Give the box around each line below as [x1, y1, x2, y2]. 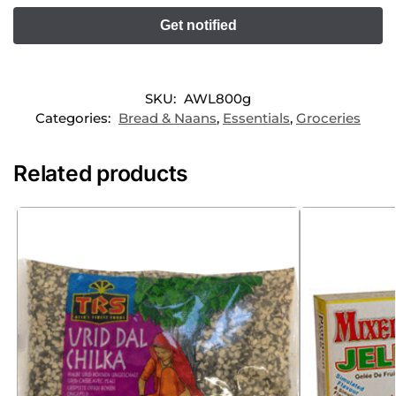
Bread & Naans [118, 110, 217, 127]
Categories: [35, 110, 114, 127]
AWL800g [184, 90, 251, 108]
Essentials [223, 110, 290, 127]
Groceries [296, 110, 361, 127]
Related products [13, 160, 189, 187]
